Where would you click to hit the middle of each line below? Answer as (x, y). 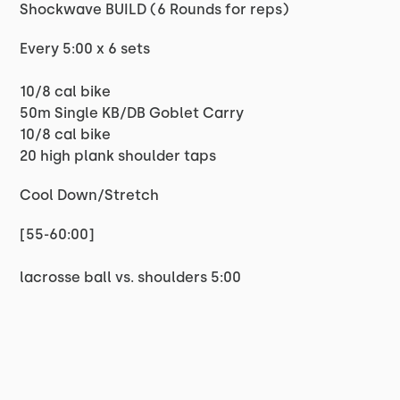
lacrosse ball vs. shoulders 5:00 (131, 277)
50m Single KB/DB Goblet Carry (132, 113)
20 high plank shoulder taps (118, 156)
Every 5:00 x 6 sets (85, 49)
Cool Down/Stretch (90, 195)
